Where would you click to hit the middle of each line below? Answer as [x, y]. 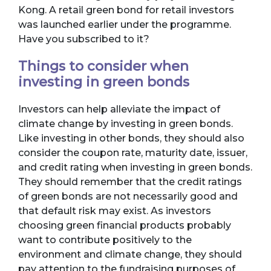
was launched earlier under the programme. [125, 25]
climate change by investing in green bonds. [126, 124]
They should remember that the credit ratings [130, 182]
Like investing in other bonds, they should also [131, 139]
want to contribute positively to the [105, 240]
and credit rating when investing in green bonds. [135, 168]
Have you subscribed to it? [84, 39]
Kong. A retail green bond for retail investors [126, 10]
